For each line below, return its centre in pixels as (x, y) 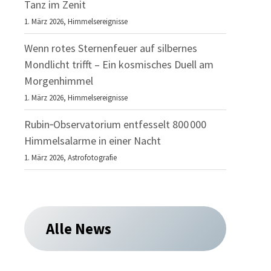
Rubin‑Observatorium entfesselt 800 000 (116, 124)
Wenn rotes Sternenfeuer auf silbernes (111, 48)
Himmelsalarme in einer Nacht (93, 141)
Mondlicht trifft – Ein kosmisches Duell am (119, 64)
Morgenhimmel (59, 81)
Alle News (78, 228)
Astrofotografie (93, 158)
